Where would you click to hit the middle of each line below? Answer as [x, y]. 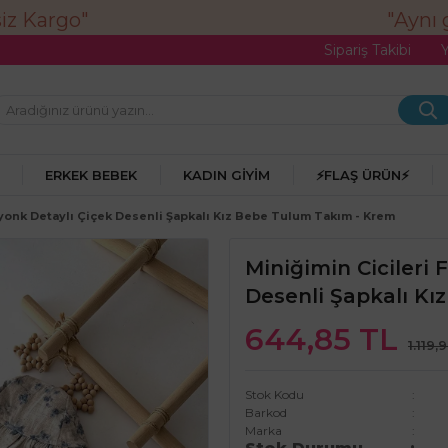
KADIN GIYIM [227, 175]
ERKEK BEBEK [91, 175]
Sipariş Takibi [367, 49]
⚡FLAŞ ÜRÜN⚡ [362, 175]
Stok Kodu [274, 394]
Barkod [266, 412]
